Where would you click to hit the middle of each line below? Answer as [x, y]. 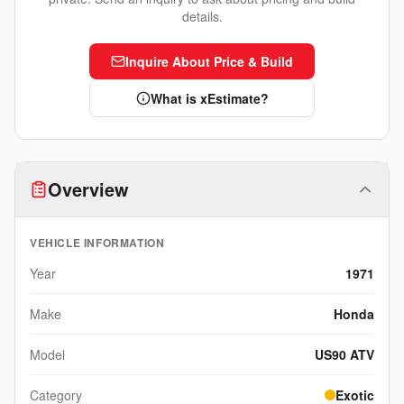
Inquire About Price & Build [209, 62]
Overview [88, 189]
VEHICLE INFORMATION [97, 243]
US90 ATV [344, 355]
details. [202, 17]
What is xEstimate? [209, 99]
